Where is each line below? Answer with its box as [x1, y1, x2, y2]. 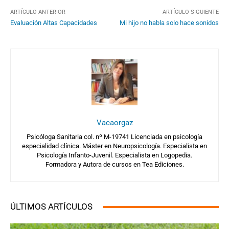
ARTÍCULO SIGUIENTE [162, 9, 219, 16]
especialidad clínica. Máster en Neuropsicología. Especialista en [22, 142, 207, 150]
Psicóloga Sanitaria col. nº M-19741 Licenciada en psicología [27, 133, 202, 141]
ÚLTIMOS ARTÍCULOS [10, 201, 93, 212]
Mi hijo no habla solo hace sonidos [119, 19, 219, 27]
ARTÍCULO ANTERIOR [10, 9, 65, 16]
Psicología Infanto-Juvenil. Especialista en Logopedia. [37, 151, 192, 159]
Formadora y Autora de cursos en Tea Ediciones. [45, 161, 184, 169]
